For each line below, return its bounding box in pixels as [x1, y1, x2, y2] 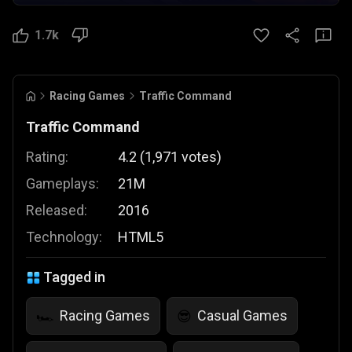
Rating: [26, 148, 68, 165]
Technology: [26, 229, 102, 245]
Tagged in [43, 269, 105, 285]
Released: [26, 202, 87, 218]
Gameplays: [26, 175, 99, 192]
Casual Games [197, 307, 288, 324]
